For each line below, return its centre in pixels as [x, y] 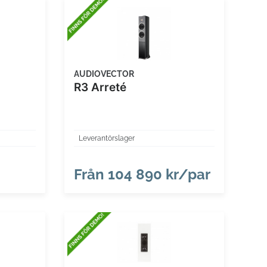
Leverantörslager [106, 139]
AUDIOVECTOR [104, 74]
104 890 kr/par [157, 175]
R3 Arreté [100, 87]
